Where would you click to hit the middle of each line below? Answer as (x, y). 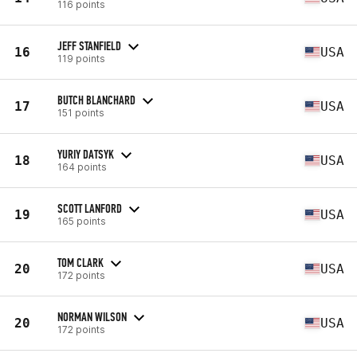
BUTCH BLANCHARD (96, 100)
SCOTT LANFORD (90, 208)
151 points (81, 112)
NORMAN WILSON (92, 316)
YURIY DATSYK (86, 154)
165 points (82, 221)
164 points (82, 167)
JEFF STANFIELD (89, 45)
